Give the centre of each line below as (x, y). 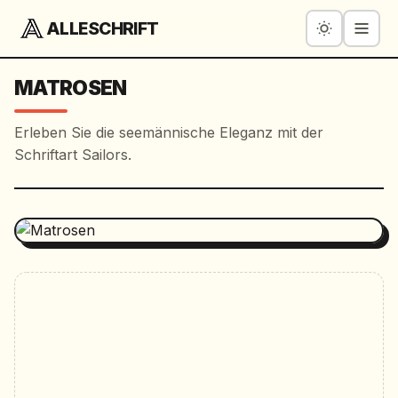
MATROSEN (71, 88)
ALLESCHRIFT (103, 28)
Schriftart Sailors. (73, 154)
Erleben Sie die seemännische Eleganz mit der (169, 132)
